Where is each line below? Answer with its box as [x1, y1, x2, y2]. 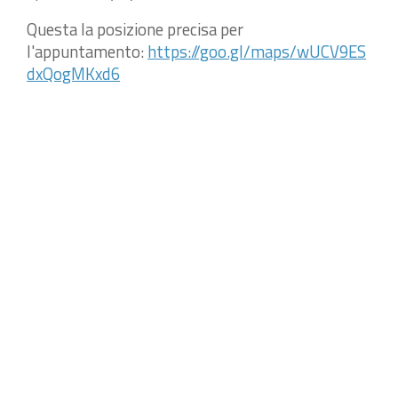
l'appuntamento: [27, 39, 147, 65]
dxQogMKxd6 [27, 61, 120, 87]
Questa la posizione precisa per [27, 17, 243, 43]
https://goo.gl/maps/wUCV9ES [147, 39, 366, 65]
